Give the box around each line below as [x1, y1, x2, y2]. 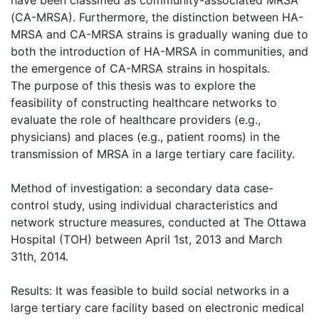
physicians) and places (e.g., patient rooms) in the [11, 129, 280, 144]
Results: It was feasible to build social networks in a [11, 283, 289, 298]
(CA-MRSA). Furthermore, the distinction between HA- [11, 9, 303, 24]
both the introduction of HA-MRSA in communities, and [11, 43, 308, 58]
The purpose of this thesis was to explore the [11, 78, 256, 93]
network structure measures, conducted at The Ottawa [11, 214, 306, 229]
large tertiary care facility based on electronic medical [11, 300, 304, 315]
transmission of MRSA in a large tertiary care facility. [11, 146, 295, 161]
